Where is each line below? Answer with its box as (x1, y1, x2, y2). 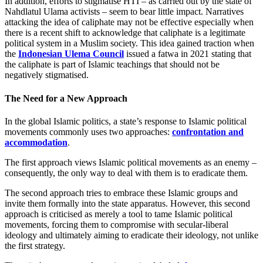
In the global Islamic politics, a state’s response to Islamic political (5, 116, 247, 126)
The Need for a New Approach (5, 93, 127, 103)
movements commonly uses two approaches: (5, 126, 172, 137)
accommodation (5, 137, 68, 147)
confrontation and (172, 126, 244, 137)
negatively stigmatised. (5, 70, 89, 80)
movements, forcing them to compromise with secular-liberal (5, 219, 228, 230)
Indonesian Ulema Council (18, 49, 124, 59)
